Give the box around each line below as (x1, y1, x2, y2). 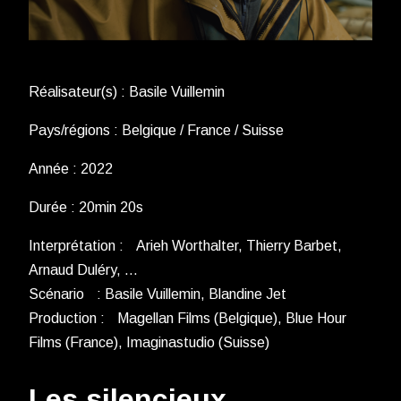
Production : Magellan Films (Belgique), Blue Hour (29, 311, 346, 327)
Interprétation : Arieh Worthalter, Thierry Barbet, (29, 238, 342, 254)
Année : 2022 (29, 161, 113, 177)
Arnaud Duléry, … (29, 262, 138, 278)
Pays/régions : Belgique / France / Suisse (29, 123, 284, 139)
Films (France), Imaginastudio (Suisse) (29, 335, 269, 351)
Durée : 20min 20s (29, 200, 143, 216)
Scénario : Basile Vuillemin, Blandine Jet (29, 286, 286, 303)
